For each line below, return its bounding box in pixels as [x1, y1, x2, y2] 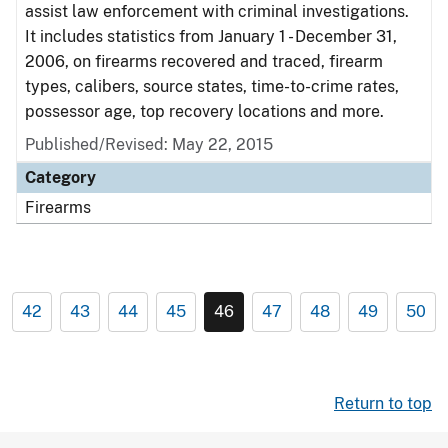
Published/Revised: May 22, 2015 [25, 135, 273, 154]
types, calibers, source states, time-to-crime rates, [25, 77, 399, 96]
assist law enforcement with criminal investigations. [25, 2, 409, 21]
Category [25, 168, 96, 187]
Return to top [334, 394, 432, 413]
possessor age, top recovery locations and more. [25, 102, 388, 121]
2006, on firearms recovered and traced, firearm [25, 52, 383, 71]
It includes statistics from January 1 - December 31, [25, 27, 397, 46]
